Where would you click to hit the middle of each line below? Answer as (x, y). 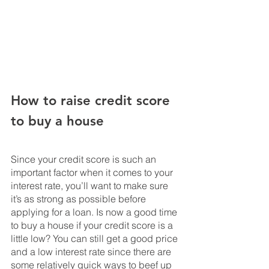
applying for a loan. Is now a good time (95, 212)
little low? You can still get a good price (95, 239)
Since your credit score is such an (85, 159)
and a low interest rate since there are (92, 252)
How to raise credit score (92, 101)
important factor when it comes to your (93, 173)
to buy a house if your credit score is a (93, 225)
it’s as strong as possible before (80, 199)
